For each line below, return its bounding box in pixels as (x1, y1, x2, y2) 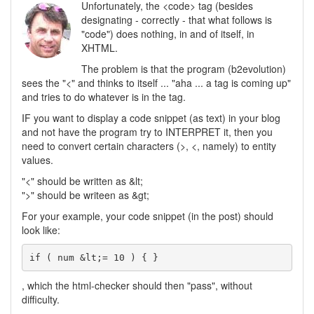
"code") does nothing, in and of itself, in (81, 27, 254, 41)
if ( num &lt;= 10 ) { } (29, 252, 158, 263)
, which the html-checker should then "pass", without (22, 278, 252, 292)
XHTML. (81, 41, 118, 55)
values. (22, 153, 53, 167)
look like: (22, 223, 60, 237)
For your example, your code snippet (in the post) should (22, 209, 273, 223)
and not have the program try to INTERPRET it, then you (22, 125, 273, 139)
